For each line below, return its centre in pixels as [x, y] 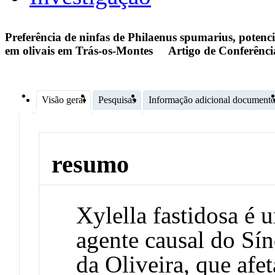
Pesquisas [117, 99]
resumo [91, 165]
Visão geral [64, 99]
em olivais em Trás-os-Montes [80, 51]
